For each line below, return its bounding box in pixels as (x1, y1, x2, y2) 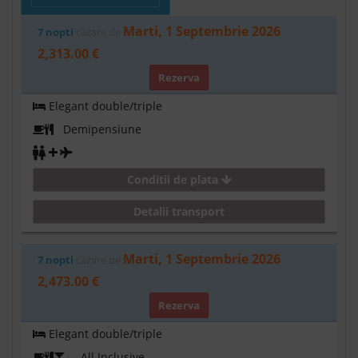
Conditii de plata (126, 171, 221, 187)
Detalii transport (133, 203, 225, 219)
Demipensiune (54, 121, 141, 137)
